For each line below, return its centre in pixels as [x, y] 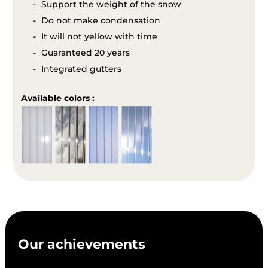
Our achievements [82, 245]
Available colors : [57, 98]
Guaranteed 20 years [85, 53]
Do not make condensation [100, 21]
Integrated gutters [81, 69]
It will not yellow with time [99, 37]
